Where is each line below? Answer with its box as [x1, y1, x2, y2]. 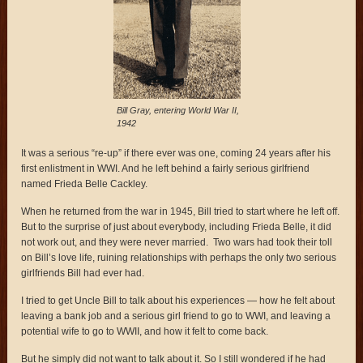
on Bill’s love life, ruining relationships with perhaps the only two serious [21, 251, 337, 263]
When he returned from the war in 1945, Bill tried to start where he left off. [21, 205, 340, 217]
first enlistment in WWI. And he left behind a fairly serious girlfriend [21, 162, 310, 174]
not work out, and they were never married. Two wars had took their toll [21, 236, 333, 248]
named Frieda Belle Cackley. [21, 177, 148, 190]
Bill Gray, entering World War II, [117, 105, 240, 115]
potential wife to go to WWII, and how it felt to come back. [21, 325, 269, 337]
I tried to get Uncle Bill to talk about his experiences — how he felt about [21, 294, 335, 306]
